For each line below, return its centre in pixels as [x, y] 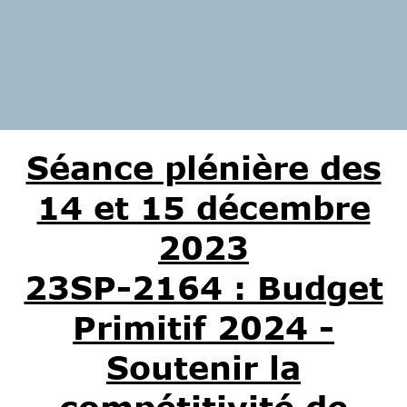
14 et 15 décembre [203, 207]
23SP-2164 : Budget [203, 287]
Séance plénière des [203, 167]
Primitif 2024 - [203, 327]
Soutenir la [203, 367]
